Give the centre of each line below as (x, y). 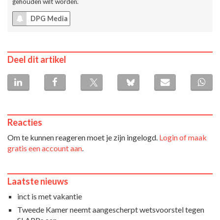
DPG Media (48, 18)
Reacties (25, 122)
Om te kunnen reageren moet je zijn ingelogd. (83, 137)
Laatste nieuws (38, 181)
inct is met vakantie (50, 196)
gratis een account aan (45, 148)
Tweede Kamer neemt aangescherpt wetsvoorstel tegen (111, 209)
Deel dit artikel (37, 59)
